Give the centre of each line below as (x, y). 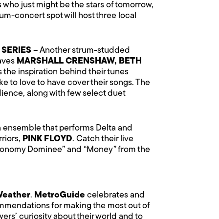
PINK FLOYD (47, 139)
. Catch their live (103, 139)
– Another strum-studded (81, 50)
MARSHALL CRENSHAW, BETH (79, 61)
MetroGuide (60, 195)
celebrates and (115, 195)
